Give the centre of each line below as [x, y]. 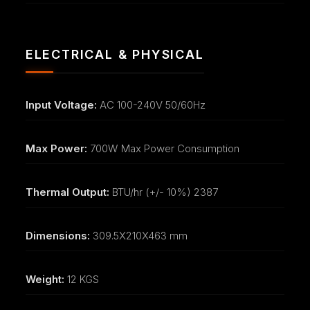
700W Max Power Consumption [163, 148]
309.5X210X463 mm [138, 235]
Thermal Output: [67, 192]
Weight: [45, 279]
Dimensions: [57, 235]
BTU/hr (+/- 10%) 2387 [163, 192]
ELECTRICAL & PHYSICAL [115, 54]
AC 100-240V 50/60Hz [151, 104]
